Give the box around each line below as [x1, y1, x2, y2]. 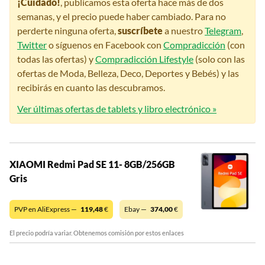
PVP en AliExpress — [14, 205, 78, 214]
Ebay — [124, 205, 148, 214]
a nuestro [163, 25, 205, 37]
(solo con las [193, 53, 245, 65]
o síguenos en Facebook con [47, 39, 163, 51]
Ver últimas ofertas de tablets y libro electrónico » [17, 103, 216, 115]
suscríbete [118, 25, 163, 37]
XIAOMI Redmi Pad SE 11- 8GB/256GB [9, 159, 175, 170]
